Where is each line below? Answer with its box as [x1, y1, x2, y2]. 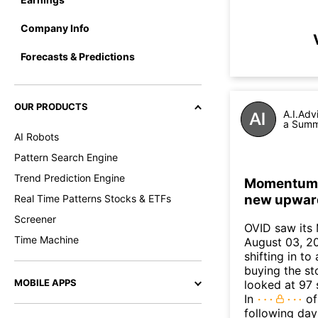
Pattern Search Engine [14, 151, 118, 163]
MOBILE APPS [14, 277, 77, 288]
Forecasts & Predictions [21, 50, 135, 62]
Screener [14, 213, 56, 225]
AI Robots [14, 131, 59, 143]
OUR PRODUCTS [14, 101, 88, 112]
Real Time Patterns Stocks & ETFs [14, 192, 171, 204]
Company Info [21, 21, 89, 34]
